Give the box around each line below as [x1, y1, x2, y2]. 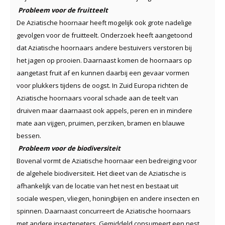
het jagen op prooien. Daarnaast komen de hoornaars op [17, 55, 192, 65]
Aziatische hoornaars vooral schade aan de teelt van [17, 93, 178, 102]
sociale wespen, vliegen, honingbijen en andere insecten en [17, 193, 199, 203]
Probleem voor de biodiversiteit [18, 143, 121, 153]
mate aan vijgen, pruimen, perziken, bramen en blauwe [17, 118, 185, 128]
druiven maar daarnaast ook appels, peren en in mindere [17, 105, 192, 115]
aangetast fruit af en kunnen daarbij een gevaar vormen [17, 68, 189, 77]
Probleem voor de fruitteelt [18, 5, 108, 15]
